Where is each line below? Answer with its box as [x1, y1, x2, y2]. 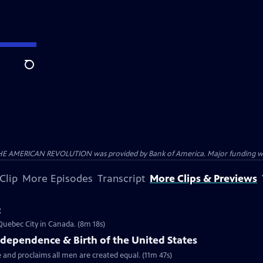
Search [24, 65, 53, 77]
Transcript [97, 172, 145, 185]
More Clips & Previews [150, 172, 257, 185]
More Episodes [22, 172, 93, 185]
